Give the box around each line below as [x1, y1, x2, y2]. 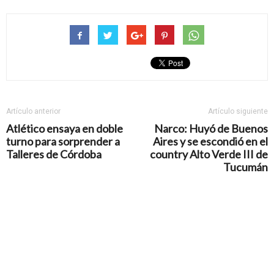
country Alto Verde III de [150, 147, 268, 161]
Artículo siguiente [208, 106, 268, 116]
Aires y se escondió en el [153, 134, 268, 148]
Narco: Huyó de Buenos [154, 121, 268, 135]
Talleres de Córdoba [6, 147, 102, 161]
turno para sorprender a [6, 134, 120, 148]
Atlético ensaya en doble [6, 121, 123, 135]
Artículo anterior [6, 106, 61, 116]
